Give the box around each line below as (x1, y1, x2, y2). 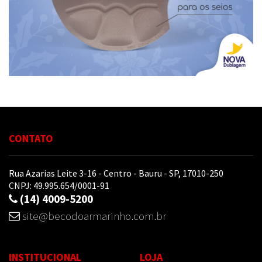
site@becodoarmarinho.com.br (22, 209, 166, 223)
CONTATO (9, 132, 53, 145)
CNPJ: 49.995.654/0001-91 (9, 180, 109, 191)
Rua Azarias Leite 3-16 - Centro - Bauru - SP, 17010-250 (9, 167, 223, 179)
